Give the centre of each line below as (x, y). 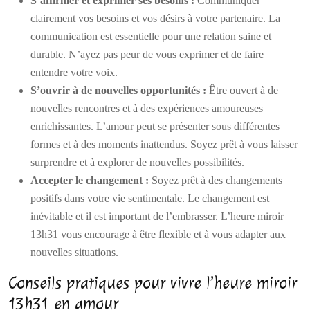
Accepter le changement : (91, 180)
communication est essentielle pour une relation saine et (151, 36)
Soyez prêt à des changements (217, 180)
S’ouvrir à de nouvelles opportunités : (120, 90)
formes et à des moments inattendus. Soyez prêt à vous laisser (164, 144)
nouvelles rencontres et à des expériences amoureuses (147, 108)
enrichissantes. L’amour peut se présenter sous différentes (155, 126)
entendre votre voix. (74, 72)
